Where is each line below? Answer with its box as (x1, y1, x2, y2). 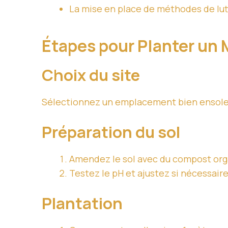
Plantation (42, 192, 123, 214)
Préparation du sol (42, 121, 180, 143)
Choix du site (42, 64, 140, 86)
